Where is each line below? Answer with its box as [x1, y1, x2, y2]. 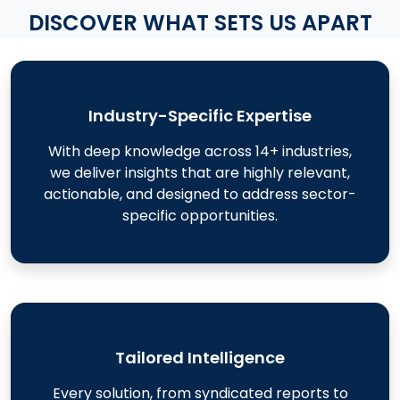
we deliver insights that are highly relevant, [50, 162, 350, 183]
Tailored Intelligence [115, 346, 285, 369]
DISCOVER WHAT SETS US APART [28, 8, 372, 37]
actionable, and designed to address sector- [44, 184, 356, 204]
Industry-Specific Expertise [88, 104, 312, 127]
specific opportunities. [122, 205, 278, 226]
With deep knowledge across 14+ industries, [48, 141, 352, 162]
